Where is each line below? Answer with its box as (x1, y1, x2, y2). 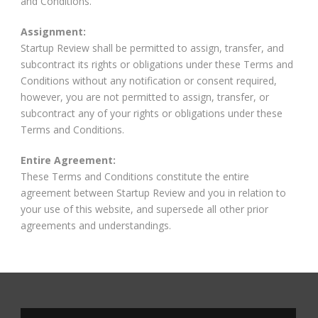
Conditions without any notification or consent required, (21, 73, 277, 87)
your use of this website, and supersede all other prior (21, 202, 268, 216)
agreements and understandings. (21, 218, 171, 232)
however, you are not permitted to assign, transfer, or (21, 89, 269, 104)
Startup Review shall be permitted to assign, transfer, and (21, 40, 284, 55)
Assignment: (21, 24, 86, 38)
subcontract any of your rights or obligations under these (21, 106, 283, 120)
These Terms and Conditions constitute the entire (21, 169, 249, 183)
